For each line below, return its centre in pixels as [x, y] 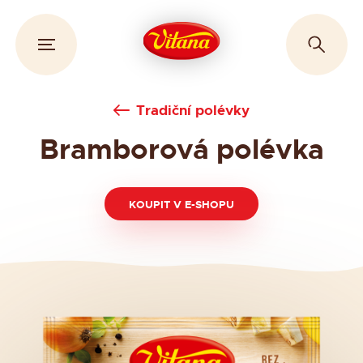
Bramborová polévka [181, 150]
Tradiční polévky [192, 111]
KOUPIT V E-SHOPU [181, 204]
